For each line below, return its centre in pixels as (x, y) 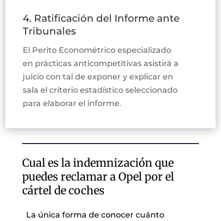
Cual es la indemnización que (98, 163)
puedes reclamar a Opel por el (98, 176)
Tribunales (50, 31)
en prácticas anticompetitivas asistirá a (101, 63)
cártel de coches (63, 190)
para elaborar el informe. (72, 103)
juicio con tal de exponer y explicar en (98, 76)
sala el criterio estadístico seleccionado (100, 90)
